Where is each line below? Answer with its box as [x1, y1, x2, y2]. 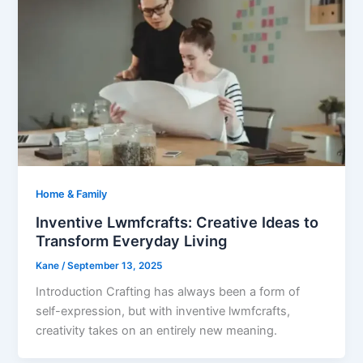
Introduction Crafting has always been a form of [36, 284, 301, 300]
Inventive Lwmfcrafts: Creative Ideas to [36, 212, 319, 231]
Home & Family [36, 187, 108, 200]
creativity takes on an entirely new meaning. [36, 323, 278, 339]
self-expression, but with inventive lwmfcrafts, [36, 304, 291, 319]
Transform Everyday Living [36, 231, 228, 250]
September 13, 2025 [67, 259, 163, 271]
